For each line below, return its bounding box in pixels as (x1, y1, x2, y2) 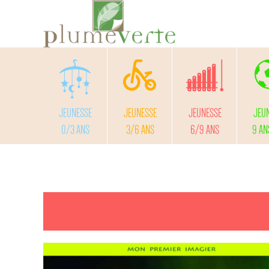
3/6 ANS (125, 122, 154, 136)
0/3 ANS (61, 122, 89, 136)
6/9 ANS (190, 122, 220, 136)
